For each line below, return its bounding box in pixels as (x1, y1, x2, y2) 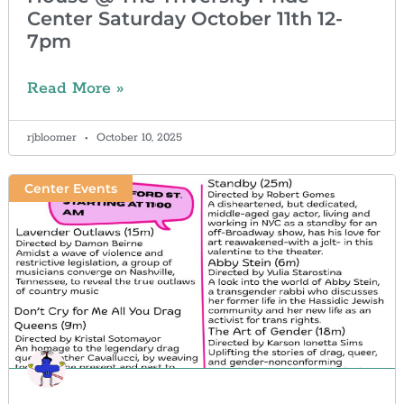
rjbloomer (26, 130, 80, 144)
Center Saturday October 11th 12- (26, 6, 343, 30)
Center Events (23, 180, 117, 197)
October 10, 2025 (92, 130, 182, 144)
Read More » (26, 78, 124, 98)
